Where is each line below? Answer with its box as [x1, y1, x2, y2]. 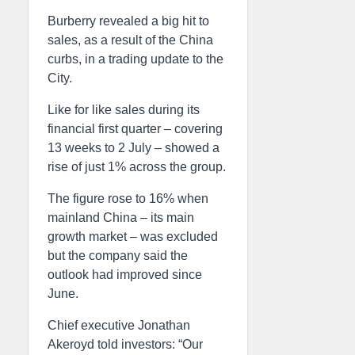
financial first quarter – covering [48, 122, 223, 136]
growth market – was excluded [48, 230, 218, 243]
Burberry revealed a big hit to [48, 14, 209, 28]
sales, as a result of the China [48, 33, 213, 47]
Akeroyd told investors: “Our [48, 338, 203, 351]
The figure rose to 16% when [48, 192, 208, 205]
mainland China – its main [48, 211, 194, 224]
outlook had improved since [48, 268, 202, 281]
